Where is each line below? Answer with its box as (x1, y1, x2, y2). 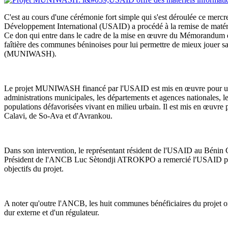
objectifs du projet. (4, 164, 64, 173)
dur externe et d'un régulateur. (4, 208, 99, 217)
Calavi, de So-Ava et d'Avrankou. (4, 111, 112, 120)
